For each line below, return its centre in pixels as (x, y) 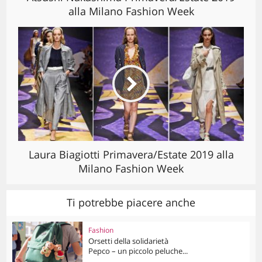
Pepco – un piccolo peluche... (138, 251)
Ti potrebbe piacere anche (131, 202)
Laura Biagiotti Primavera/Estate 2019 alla (131, 154)
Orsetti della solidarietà (129, 241)
